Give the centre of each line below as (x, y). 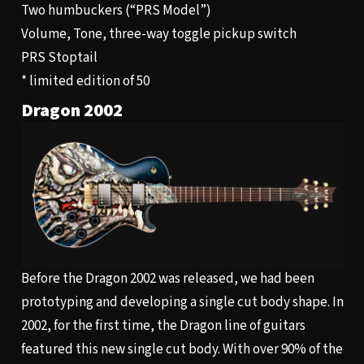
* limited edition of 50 (85, 81)
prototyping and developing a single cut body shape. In (182, 302)
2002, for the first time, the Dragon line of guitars (163, 325)
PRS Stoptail (59, 57)
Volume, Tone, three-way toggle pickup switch (158, 34)
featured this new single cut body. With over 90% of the (182, 349)
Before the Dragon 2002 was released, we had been (167, 278)
